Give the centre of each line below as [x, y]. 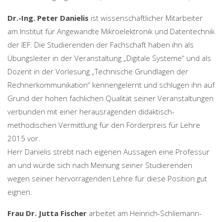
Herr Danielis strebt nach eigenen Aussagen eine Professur [109, 152]
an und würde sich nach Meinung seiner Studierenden [100, 165]
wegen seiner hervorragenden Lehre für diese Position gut [107, 179]
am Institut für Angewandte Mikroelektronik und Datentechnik [111, 31]
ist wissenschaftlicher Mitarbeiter [147, 18]
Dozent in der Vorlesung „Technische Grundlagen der [98, 72]
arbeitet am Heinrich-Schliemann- [145, 213]
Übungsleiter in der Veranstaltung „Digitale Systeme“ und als [109, 58]
